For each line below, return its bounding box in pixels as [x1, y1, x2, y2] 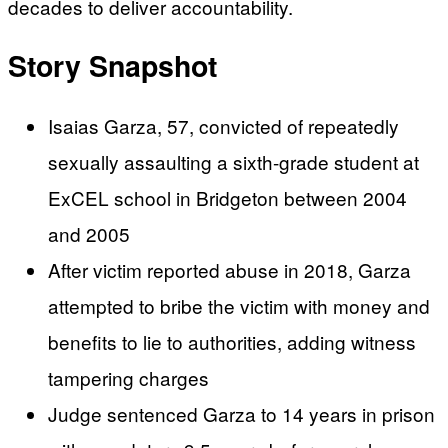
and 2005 [48, 220, 130, 248]
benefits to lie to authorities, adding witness [48, 328, 416, 356]
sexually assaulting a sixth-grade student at [48, 148, 419, 176]
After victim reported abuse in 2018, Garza [48, 256, 411, 284]
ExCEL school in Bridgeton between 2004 [48, 184, 407, 212]
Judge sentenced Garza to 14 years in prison [48, 400, 435, 428]
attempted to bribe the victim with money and [48, 292, 430, 320]
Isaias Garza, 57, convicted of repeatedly [48, 112, 399, 140]
